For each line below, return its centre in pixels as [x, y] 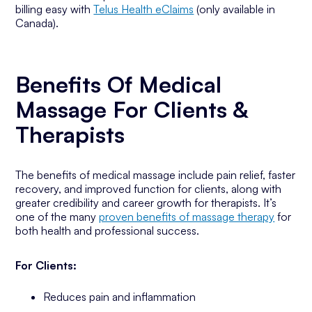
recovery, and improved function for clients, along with [149, 189]
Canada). [37, 23]
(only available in [235, 9]
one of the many [57, 217]
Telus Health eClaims [144, 9]
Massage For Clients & [132, 109]
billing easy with [55, 9]
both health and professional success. [108, 231]
